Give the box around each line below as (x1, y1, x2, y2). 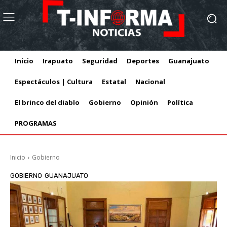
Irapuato (43, 56, 73, 65)
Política (167, 98, 193, 107)
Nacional (135, 77, 165, 86)
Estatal (102, 77, 126, 86)
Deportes (127, 56, 159, 65)
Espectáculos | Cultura (15, 77, 93, 86)
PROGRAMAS (15, 119, 57, 128)
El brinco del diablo (15, 98, 80, 107)
